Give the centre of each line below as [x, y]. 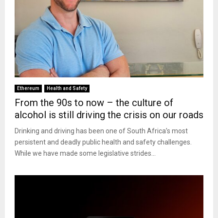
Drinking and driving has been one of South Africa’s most [101, 131]
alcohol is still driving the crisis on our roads [109, 115]
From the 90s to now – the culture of [94, 103]
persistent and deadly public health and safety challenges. [103, 142]
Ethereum [28, 89]
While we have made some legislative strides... [85, 154]
